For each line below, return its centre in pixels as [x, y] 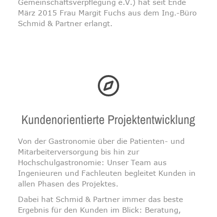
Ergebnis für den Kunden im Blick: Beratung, [100, 210]
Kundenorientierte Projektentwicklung [108, 119]
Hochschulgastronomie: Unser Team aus [93, 162]
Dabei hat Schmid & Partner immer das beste [101, 199]
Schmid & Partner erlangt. [65, 23]
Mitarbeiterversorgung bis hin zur [79, 152]
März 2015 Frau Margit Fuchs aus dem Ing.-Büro [108, 13]
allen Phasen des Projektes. [68, 184]
